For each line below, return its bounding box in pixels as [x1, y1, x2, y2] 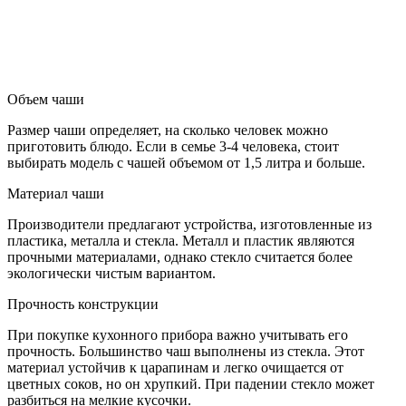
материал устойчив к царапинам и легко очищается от [7, 359, 343, 375]
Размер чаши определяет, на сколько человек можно [7, 121, 328, 138]
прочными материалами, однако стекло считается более [7, 248, 353, 265]
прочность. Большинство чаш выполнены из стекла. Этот [7, 343, 364, 359]
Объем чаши [7, 91, 84, 107]
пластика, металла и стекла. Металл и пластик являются [7, 232, 354, 248]
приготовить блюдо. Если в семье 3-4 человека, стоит [7, 138, 339, 154]
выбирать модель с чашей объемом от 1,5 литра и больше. [7, 154, 365, 170]
